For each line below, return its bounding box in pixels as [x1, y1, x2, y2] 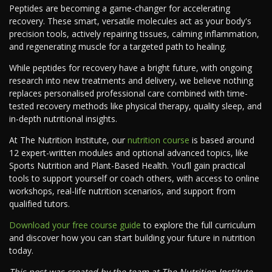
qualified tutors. [9, 198, 70, 210]
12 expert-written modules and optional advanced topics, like [9, 147, 248, 159]
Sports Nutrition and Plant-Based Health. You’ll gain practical [9, 160, 245, 172]
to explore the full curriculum [141, 219, 256, 231]
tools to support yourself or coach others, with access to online [9, 172, 259, 185]
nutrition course [127, 134, 189, 146]
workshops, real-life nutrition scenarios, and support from [9, 185, 236, 197]
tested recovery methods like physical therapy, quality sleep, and [9, 100, 262, 112]
